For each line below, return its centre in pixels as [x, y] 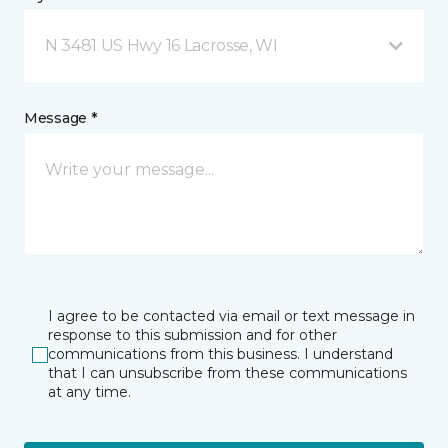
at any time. [89, 392]
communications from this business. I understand [220, 354]
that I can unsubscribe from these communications [227, 373]
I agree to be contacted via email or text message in [231, 316]
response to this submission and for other [192, 335]
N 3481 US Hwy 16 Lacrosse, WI [161, 46]
